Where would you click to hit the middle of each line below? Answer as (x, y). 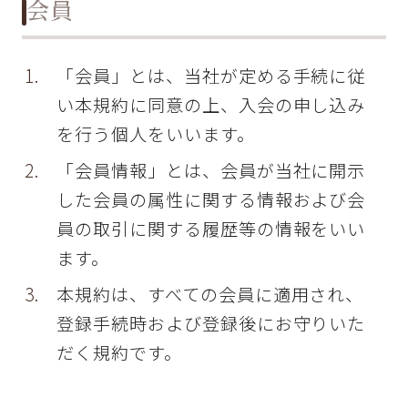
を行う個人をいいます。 (156, 134)
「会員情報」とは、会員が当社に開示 (211, 171)
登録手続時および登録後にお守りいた (211, 324)
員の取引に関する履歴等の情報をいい (211, 229)
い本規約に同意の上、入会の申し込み (211, 105)
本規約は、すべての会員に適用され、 (210, 295)
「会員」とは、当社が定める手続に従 (211, 76)
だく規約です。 (119, 353)
